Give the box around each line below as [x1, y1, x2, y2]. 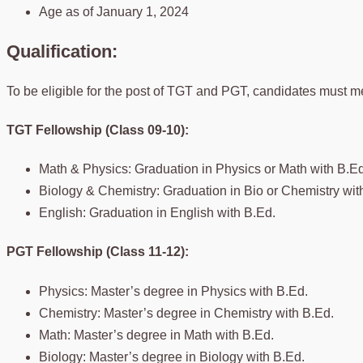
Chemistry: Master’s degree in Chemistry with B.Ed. [39, 305, 334, 320]
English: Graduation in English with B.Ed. [39, 206, 275, 220]
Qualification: [6, 41, 117, 62]
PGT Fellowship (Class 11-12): [6, 245, 189, 259]
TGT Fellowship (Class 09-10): [6, 122, 189, 137]
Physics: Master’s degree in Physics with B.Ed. [39, 284, 308, 298]
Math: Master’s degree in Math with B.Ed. [39, 327, 274, 342]
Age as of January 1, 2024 [39, 4, 189, 19]
